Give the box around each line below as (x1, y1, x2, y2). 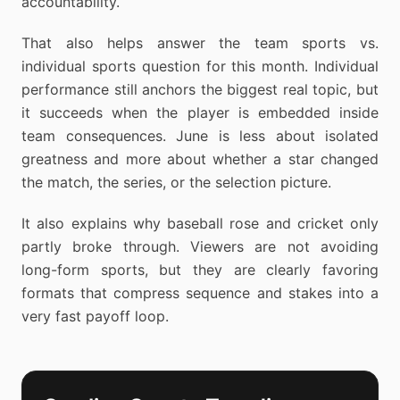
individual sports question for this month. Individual (21, 57, 379, 75)
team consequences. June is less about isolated (21, 127, 379, 145)
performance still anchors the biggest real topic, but (21, 80, 379, 98)
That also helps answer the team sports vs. (21, 34, 379, 52)
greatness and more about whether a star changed (21, 150, 379, 168)
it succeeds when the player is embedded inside (21, 104, 379, 121)
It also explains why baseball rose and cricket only (21, 214, 379, 232)
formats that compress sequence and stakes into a (21, 284, 379, 302)
